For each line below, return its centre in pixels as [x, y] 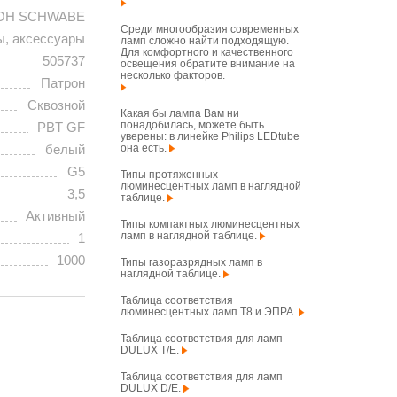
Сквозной [56, 105]
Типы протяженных [169, 175]
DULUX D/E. [152, 388]
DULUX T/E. [151, 350]
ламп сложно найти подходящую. [205, 41]
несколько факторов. [175, 75]
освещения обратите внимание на [208, 64]
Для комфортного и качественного [207, 52]
